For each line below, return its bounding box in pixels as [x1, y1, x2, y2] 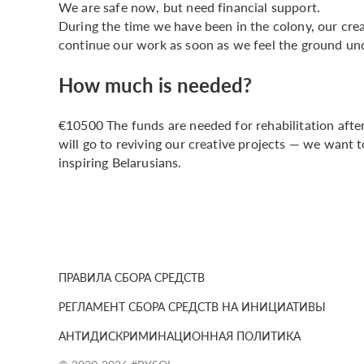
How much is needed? [58, 70, 252, 98]
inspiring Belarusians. [58, 152, 182, 171]
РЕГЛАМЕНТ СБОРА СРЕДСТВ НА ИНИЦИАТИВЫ [58, 297, 326, 314]
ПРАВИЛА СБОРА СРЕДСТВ [58, 268, 205, 285]
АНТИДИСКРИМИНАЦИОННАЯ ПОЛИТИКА [58, 327, 301, 344]
